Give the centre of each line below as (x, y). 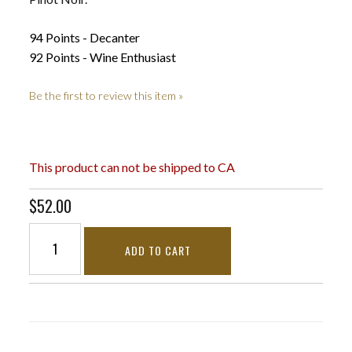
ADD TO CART (158, 251)
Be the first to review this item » (106, 95)
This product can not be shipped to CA (132, 167)
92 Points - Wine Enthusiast (103, 57)
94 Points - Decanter (85, 37)
